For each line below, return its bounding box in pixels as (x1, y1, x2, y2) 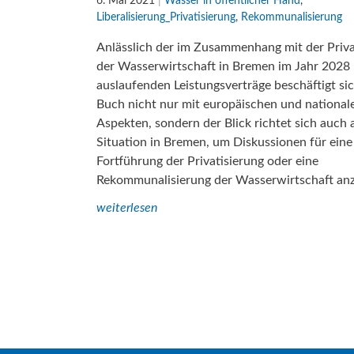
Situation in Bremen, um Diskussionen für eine (96, 135, 352, 149)
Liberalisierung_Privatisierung (96, 10, 235, 23)
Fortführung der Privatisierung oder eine (96, 154, 318, 168)
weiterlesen (96, 201, 157, 214)
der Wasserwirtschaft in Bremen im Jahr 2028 (96, 59, 350, 73)
